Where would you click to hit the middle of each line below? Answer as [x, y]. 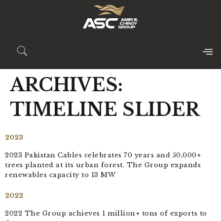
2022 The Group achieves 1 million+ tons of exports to [106, 214]
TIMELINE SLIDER [105, 110]
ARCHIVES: [66, 85]
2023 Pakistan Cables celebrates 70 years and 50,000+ [103, 155]
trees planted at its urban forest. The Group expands [103, 165]
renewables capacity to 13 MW [60, 175]
